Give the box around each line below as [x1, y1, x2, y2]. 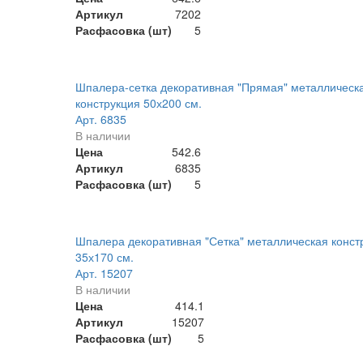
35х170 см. [75, 249, 134, 266]
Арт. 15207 [75, 265, 133, 282]
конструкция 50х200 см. [75, 95, 202, 112]
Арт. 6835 [75, 111, 126, 128]
